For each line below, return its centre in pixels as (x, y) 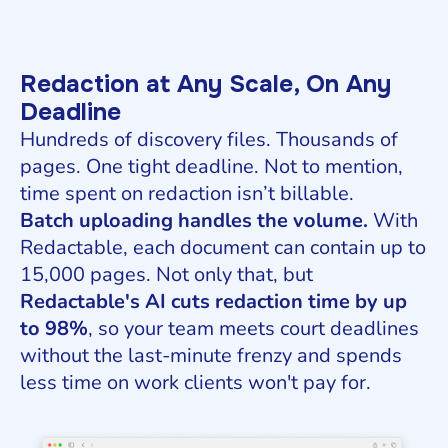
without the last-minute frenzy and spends (211, 355)
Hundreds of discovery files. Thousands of (209, 139)
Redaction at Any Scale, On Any (205, 83)
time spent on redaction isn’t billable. (187, 193)
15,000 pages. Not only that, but (166, 274)
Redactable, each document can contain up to (223, 247)
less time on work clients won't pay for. (195, 382)
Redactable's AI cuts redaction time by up (213, 301)
